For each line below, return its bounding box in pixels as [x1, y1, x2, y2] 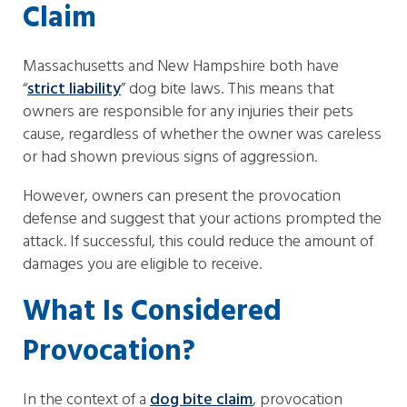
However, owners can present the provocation [23, 184, 341, 210]
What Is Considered [23, 289, 282, 335]
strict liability [27, 76, 121, 103]
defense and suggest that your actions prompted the [23, 206, 382, 233]
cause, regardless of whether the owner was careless [23, 122, 382, 148]
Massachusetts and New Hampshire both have [23, 54, 339, 80]
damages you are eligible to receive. [23, 252, 262, 278]
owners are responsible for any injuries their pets [23, 99, 353, 125]
